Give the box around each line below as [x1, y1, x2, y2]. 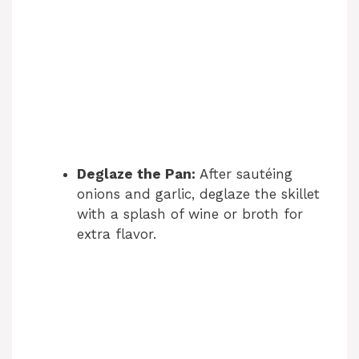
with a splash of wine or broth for [77, 205, 303, 222]
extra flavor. [77, 225, 156, 242]
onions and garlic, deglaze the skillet [77, 185, 320, 202]
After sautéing [196, 165, 292, 182]
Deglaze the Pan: [77, 165, 196, 182]
